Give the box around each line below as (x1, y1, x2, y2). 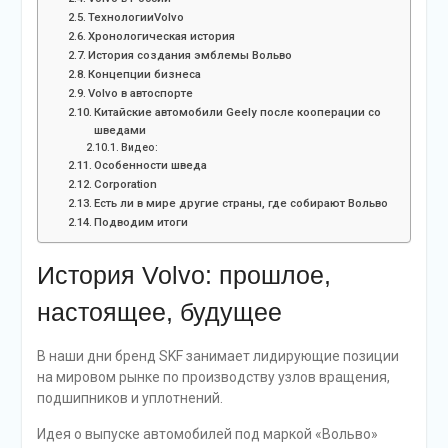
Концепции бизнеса (87, 67, 201, 82)
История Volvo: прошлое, (36, 261, 331, 290)
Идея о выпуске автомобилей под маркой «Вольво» (36, 426, 378, 443)
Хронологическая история (87, 29, 235, 44)
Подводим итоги (93, 215, 188, 230)
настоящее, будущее (36, 298, 282, 327)
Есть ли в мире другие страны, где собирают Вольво (93, 196, 388, 211)
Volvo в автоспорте (87, 86, 193, 101)
